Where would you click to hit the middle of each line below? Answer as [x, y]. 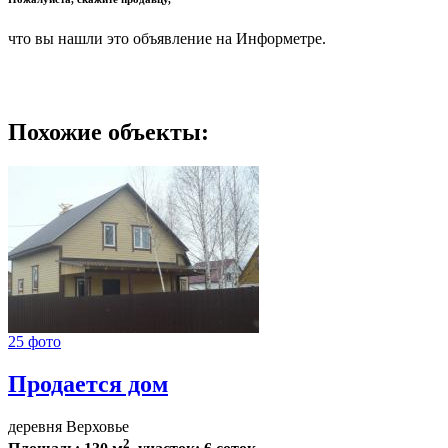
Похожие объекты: [108, 132]
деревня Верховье [68, 427]
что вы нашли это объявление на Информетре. [167, 38]
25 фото [34, 342]
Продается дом [88, 384]
